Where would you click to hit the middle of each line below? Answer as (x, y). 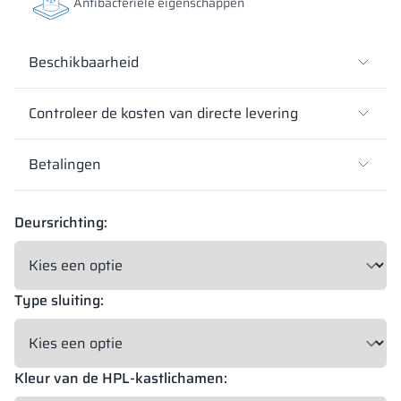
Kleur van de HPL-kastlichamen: (121, 378)
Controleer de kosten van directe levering (163, 113)
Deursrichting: (61, 222)
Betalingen (65, 164)
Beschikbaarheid (84, 62)
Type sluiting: (59, 300)
